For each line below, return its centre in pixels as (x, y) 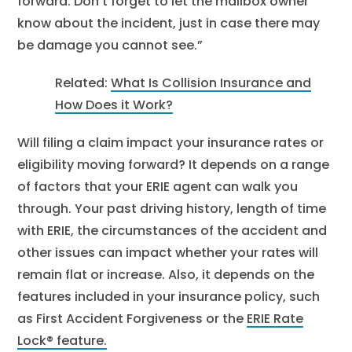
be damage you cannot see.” (110, 45)
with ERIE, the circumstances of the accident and (172, 231)
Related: (83, 83)
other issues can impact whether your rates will (168, 253)
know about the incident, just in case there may (169, 23)
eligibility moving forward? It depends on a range (174, 165)
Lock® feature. (62, 341)
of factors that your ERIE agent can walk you (158, 187)
